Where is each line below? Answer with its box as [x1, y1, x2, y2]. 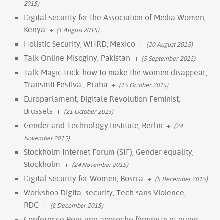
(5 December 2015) [155, 174, 208, 183]
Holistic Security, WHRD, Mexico [24, 38, 135, 49]
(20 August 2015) [146, 40, 192, 48]
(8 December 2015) [50, 201, 103, 209]
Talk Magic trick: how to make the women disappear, [24, 67, 207, 77]
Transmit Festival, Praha [24, 79, 108, 89]
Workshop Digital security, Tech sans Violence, [24, 187, 186, 197]
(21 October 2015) [64, 107, 113, 115]
